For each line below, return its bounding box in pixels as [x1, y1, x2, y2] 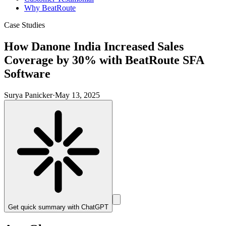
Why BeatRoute [24, 4, 76, 12]
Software [4, 67, 50, 80]
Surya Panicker [4, 90, 52, 99]
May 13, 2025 [55, 90, 100, 99]
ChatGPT [81, 203, 108, 211]
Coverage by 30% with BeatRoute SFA [4, 53, 204, 67]
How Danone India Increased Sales [4, 39, 184, 53]
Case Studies [4, 21, 45, 29]
